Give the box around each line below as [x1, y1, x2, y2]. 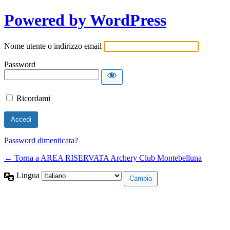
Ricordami [16, 93, 50, 103]
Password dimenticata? [4, 136, 78, 145]
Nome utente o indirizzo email [4, 41, 102, 50]
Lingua [16, 170, 42, 180]
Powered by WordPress [4, 11, 166, 30]
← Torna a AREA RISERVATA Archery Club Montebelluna [4, 153, 202, 162]
